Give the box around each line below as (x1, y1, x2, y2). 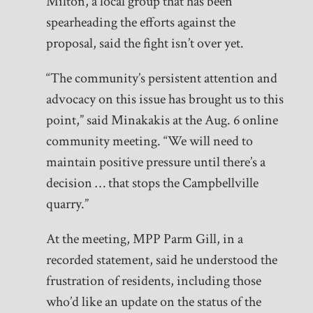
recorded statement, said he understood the (45, 251, 277, 270)
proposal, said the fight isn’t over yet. (45, 34, 244, 53)
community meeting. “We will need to (45, 132, 253, 151)
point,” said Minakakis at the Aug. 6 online (45, 111, 278, 130)
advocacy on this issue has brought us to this (45, 90, 284, 109)
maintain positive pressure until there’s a (45, 153, 265, 172)
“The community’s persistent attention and (45, 69, 277, 88)
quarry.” (45, 195, 89, 214)
